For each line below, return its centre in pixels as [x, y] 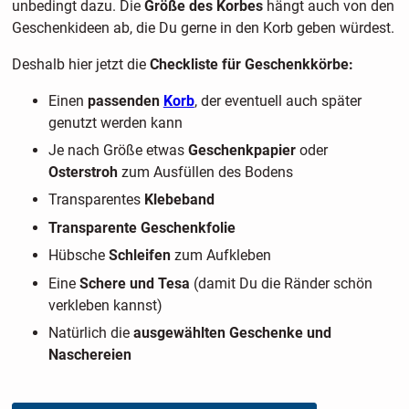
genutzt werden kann [115, 122]
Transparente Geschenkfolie [142, 227]
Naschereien [89, 354]
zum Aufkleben [222, 256]
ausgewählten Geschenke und [232, 332]
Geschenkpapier [243, 150]
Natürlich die [90, 332]
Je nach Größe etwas [118, 150]
